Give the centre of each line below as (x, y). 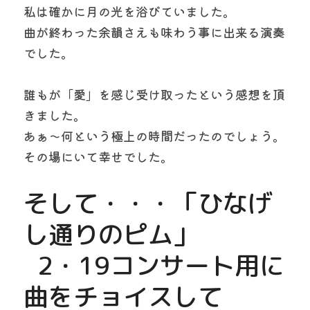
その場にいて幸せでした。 (98, 156)
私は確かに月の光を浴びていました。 (129, 11)
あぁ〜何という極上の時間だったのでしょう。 (154, 136)
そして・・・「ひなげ (148, 203)
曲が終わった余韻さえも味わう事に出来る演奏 (154, 32)
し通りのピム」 (111, 234)
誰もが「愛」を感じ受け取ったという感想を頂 (154, 94)
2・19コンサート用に (30, 265)
